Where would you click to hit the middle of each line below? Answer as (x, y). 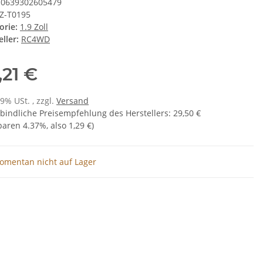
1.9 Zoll (34, 27)
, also (58, 126)
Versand (73, 101)
